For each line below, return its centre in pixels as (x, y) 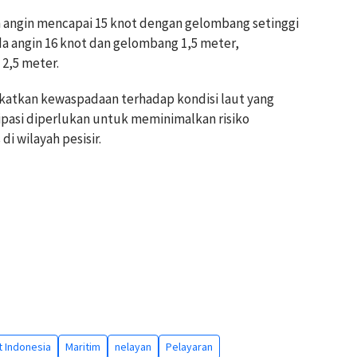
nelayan (133, 347)
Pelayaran (189, 347)
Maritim (83, 347)
